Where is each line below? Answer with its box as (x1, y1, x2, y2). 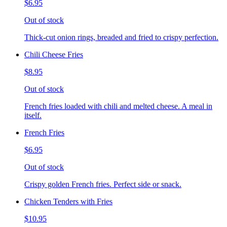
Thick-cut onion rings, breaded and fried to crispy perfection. (24, 33, 218, 42)
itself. (24, 111, 42, 120)
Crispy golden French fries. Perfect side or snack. (24, 180, 181, 189)
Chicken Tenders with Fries (24, 197, 112, 206)
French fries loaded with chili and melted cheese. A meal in (24, 102, 212, 111)
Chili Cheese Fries (24, 50, 83, 59)
